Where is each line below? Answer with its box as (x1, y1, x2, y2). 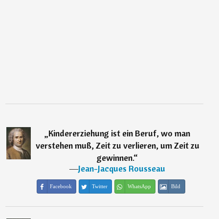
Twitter (91, 183, 108, 189)
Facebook (49, 183, 72, 189)
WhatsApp (127, 183, 151, 189)
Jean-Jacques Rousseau (78, 163, 166, 174)
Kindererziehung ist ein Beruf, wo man (48, 128, 191, 139)
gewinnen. (97, 152, 134, 163)
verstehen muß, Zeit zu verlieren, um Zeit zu (35, 140, 199, 151)
